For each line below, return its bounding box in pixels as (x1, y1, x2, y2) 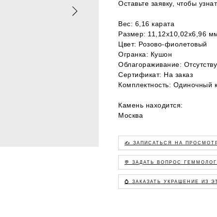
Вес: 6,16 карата (118, 19, 174, 28)
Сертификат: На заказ (118, 70, 193, 78)
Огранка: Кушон (118, 50, 172, 58)
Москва (118, 111, 143, 119)
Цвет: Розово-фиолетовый (118, 40, 207, 48)
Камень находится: (118, 101, 183, 109)
